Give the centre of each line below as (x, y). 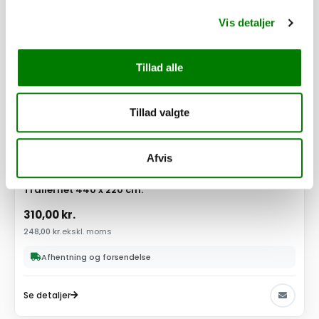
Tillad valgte (159, 113)
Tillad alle (159, 67)
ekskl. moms (87, 231)
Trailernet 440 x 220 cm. (83, 190)
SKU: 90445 (43, 170)
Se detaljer (47, 295)
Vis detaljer (247, 23)
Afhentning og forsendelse (96, 257)
